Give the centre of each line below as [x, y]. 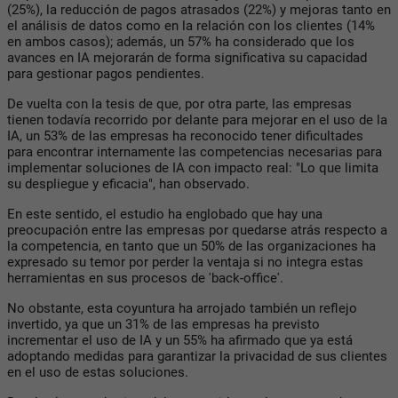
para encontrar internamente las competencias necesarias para [195, 152]
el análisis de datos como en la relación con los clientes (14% [191, 26]
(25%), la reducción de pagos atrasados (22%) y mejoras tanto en [199, 10]
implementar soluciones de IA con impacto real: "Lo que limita [193, 168]
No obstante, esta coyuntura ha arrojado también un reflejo [182, 309]
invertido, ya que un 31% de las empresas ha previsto [163, 325]
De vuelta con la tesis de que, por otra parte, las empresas [179, 104]
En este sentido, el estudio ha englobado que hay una [165, 215]
